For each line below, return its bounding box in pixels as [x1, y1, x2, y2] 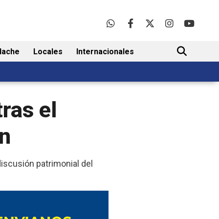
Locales [33, 47, 63, 57]
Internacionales [76, 47, 134, 57]
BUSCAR [167, 78, 195, 87]
